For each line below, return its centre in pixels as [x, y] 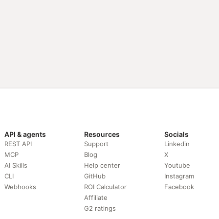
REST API [18, 143]
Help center [102, 165]
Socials [177, 134]
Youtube [177, 165]
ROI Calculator [105, 186]
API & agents [25, 134]
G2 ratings [100, 208]
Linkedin [177, 143]
